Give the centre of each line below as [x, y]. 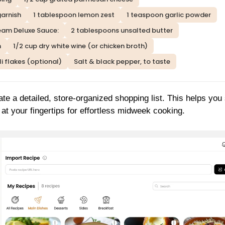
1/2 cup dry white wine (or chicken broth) [80, 46]
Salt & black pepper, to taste [122, 62]
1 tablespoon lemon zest [74, 15]
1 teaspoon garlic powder [169, 15]
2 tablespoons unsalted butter [122, 31]
